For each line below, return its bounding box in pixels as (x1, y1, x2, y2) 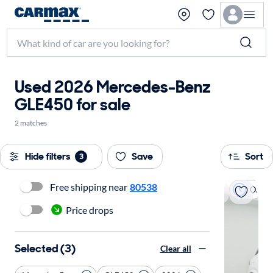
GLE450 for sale (15, 94, 130, 115)
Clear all (160, 243, 191, 253)
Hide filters (25, 150, 70, 163)
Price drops (66, 204, 113, 216)
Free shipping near (50, 180, 127, 193)
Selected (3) (15, 241, 76, 256)
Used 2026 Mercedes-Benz (15, 76, 211, 97)
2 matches (15, 118, 47, 127)
